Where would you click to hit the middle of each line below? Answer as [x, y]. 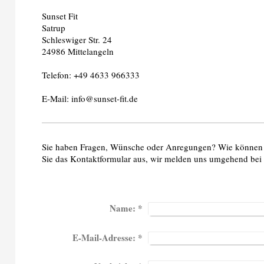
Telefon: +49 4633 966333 [91, 75]
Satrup [54, 28]
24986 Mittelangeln [78, 51]
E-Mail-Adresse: [104, 237]
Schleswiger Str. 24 [77, 39]
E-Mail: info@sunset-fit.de [90, 98]
